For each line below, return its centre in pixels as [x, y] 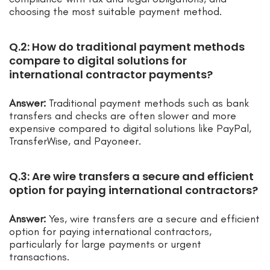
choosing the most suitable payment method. [115, 12]
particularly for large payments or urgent [105, 244]
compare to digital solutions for [98, 61]
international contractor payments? [111, 75]
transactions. [39, 257]
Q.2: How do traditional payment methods [127, 47]
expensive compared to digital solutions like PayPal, [130, 129]
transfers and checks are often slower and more [123, 116]
